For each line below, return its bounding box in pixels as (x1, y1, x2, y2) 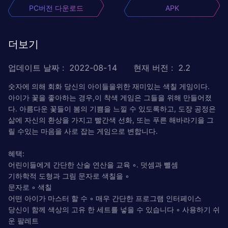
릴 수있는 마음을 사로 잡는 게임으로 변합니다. (8, 126, 158, 135)
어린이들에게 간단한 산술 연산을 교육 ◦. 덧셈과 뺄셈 (8, 160, 178, 169)
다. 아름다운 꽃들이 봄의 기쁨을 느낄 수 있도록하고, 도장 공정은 (8, 104, 216, 113)
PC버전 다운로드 (28, 3, 83, 12)
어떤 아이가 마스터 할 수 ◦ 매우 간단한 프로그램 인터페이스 (8, 193, 202, 203)
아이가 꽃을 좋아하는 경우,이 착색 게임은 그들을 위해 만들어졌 (8, 93, 212, 102)
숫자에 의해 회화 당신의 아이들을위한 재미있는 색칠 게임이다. (8, 81, 210, 91)
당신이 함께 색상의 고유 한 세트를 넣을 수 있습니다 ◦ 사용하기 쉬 (8, 205, 220, 214)
